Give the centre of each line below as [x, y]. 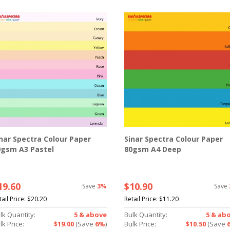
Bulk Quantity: [146, 215]
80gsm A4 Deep [152, 149]
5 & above [90, 215]
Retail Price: [141, 199]
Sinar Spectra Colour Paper [173, 139]
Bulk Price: [140, 224]
